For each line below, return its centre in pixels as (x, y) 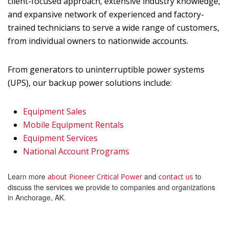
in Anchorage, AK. (37, 197)
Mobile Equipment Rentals (73, 125)
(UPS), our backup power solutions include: (90, 83)
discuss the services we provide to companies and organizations (111, 187)
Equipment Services (60, 138)
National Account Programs (76, 151)
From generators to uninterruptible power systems (106, 70)
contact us (176, 177)
